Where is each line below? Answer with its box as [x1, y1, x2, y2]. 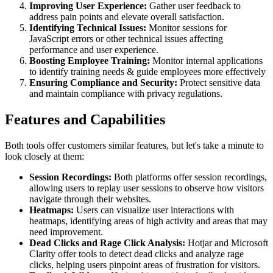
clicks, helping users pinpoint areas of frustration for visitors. [29, 260, 260, 271]
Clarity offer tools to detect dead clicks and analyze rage [29, 249, 244, 260]
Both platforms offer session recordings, [112, 172, 267, 183]
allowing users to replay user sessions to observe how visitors [29, 183, 264, 194]
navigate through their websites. [29, 194, 151, 205]
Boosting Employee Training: [29, 55, 150, 66]
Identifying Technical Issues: [29, 23, 146, 34]
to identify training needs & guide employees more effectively [29, 66, 266, 77]
